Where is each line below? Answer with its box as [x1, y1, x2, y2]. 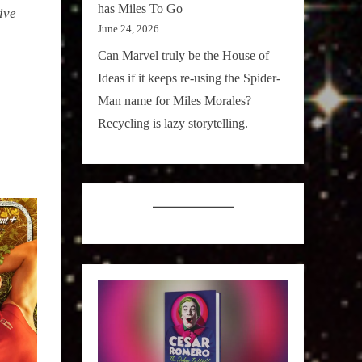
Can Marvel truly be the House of [98, 48, 269, 62]
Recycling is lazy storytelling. [98, 116, 248, 130]
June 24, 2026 [98, 22, 159, 35]
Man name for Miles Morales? [98, 93, 251, 107]
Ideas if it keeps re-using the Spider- [98, 70, 280, 85]
